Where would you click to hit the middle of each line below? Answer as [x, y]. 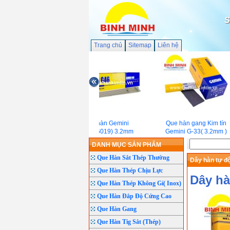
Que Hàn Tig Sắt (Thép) [129, 222]
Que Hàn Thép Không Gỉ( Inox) [139, 183]
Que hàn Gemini [101, 123]
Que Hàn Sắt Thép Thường [133, 158]
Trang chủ [108, 45]
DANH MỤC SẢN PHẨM [127, 145]
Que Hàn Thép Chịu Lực [130, 170]
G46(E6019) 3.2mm [101, 131]
